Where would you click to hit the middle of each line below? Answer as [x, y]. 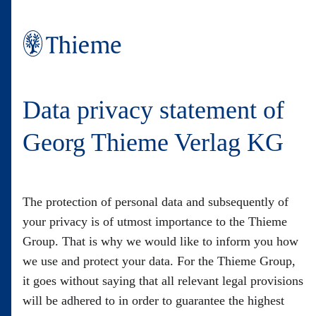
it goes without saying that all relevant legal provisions [163, 281]
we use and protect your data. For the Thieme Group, [159, 261]
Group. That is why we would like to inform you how [160, 241]
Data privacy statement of [153, 110]
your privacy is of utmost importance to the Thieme [155, 221]
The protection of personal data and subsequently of [156, 202]
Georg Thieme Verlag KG [153, 142]
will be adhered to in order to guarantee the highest [153, 300]
